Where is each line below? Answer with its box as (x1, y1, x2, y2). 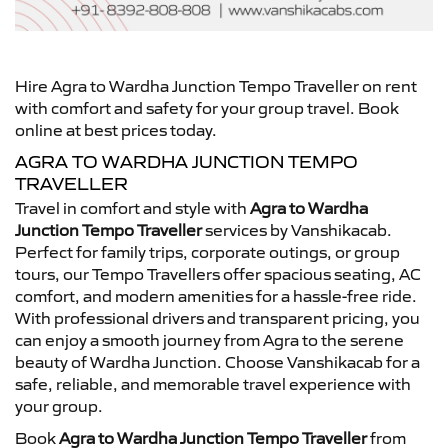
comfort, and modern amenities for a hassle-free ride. (15, 285, 417, 306)
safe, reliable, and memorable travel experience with (15, 373, 411, 394)
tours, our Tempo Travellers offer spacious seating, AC (15, 263, 421, 284)
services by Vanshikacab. (202, 219, 392, 240)
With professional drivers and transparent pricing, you (15, 307, 420, 328)
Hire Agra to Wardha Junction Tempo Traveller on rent (15, 75, 417, 96)
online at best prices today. (15, 119, 217, 140)
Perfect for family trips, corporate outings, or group (15, 241, 400, 262)
